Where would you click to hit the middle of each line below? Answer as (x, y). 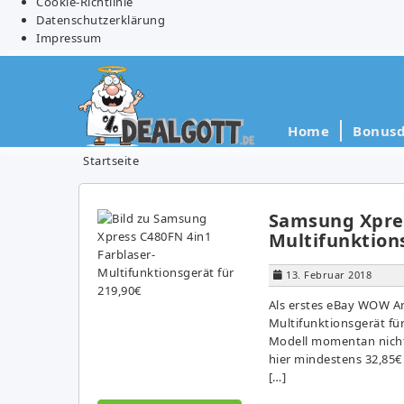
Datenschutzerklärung (101, 19)
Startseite (111, 160)
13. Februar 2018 (329, 274)
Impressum (69, 37)
